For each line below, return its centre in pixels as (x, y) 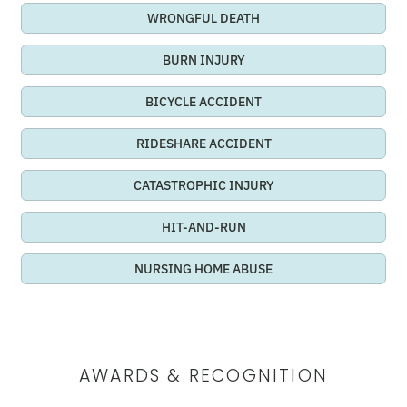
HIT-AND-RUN (203, 228)
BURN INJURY (203, 60)
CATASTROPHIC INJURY (203, 186)
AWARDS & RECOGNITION (203, 376)
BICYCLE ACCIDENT (203, 102)
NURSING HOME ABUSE (203, 269)
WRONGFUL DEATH (203, 19)
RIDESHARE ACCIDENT (203, 144)
